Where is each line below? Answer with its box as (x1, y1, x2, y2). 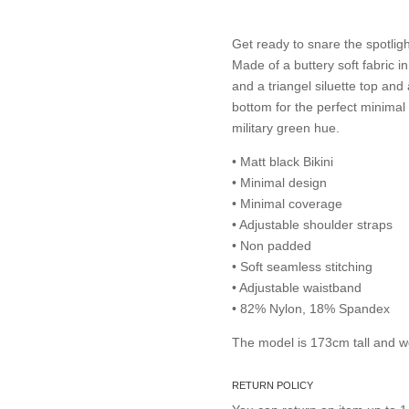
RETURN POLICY (231, 379, 313, 391)
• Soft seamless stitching (231, 259, 372, 274)
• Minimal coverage (231, 196, 342, 211)
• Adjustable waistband (231, 280, 362, 295)
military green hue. (231, 121, 343, 135)
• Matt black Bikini (231, 154, 333, 169)
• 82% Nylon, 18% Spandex (231, 301, 390, 316)
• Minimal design (231, 175, 327, 190)
